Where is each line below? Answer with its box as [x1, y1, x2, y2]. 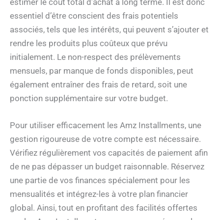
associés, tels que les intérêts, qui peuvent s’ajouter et [10, 25, 209, 35]
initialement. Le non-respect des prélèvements [10, 52, 181, 62]
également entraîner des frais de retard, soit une [10, 80, 187, 90]
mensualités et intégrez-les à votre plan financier [10, 189, 188, 199]
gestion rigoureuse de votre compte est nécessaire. [10, 134, 201, 144]
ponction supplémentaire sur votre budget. [10, 93, 168, 104]
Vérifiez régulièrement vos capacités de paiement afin [10, 148, 208, 158]
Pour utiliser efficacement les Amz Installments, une [10, 120, 201, 131]
